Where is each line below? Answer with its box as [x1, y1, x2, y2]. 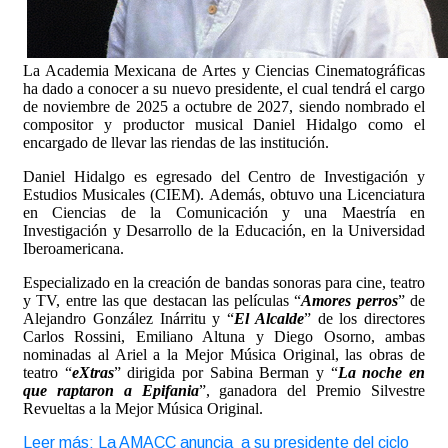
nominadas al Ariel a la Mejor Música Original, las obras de [23, 346, 425, 364]
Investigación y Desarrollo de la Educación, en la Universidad [23, 222, 425, 240]
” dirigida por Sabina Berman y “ [113, 364, 338, 382]
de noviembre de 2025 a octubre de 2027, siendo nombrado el [23, 98, 425, 116]
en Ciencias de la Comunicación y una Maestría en [23, 204, 425, 222]
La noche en [337, 364, 426, 382]
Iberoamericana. [23, 240, 124, 258]
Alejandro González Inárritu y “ [23, 310, 234, 328]
